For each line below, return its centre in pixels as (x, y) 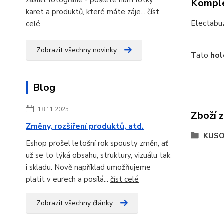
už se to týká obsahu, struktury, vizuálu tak (98, 155)
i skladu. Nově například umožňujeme (88, 167)
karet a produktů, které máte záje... (87, 12)
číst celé (125, 179)
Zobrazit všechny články (75, 203)
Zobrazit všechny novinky (77, 50)
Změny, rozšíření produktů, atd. (85, 126)
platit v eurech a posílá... (68, 179)
